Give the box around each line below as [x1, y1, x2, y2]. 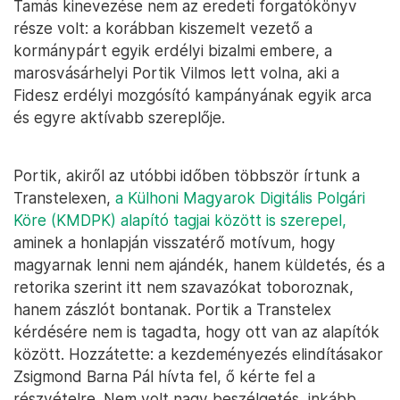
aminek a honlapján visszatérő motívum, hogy [13, 233, 336, 253]
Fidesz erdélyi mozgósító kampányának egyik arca [13, 86, 371, 105]
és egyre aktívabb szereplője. [13, 108, 225, 128]
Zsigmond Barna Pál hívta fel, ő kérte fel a [13, 367, 315, 387]
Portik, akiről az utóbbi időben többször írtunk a [13, 166, 360, 186]
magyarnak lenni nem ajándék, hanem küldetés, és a [13, 255, 385, 275]
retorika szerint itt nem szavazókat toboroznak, [13, 278, 354, 297]
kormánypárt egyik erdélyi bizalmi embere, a [13, 41, 332, 61]
